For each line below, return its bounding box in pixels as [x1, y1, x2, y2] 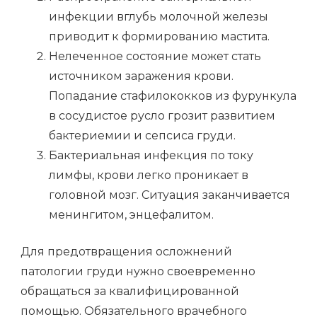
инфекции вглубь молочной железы [49, 10, 268, 24]
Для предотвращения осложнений [21, 245, 232, 259]
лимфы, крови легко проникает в [49, 168, 248, 183]
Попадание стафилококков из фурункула [49, 89, 296, 103]
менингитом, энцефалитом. [49, 208, 214, 222]
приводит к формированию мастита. [49, 30, 270, 44]
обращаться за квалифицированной [21, 284, 239, 299]
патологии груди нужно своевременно [21, 265, 255, 279]
